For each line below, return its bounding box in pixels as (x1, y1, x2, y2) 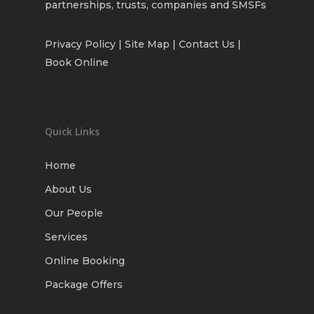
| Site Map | (116, 38, 179, 51)
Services (45, 231, 88, 244)
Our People (45, 207, 103, 220)
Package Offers (45, 278, 123, 292)
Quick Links (45, 125, 100, 139)
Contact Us (179, 38, 235, 51)
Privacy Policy (45, 38, 116, 51)
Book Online (45, 56, 109, 69)
